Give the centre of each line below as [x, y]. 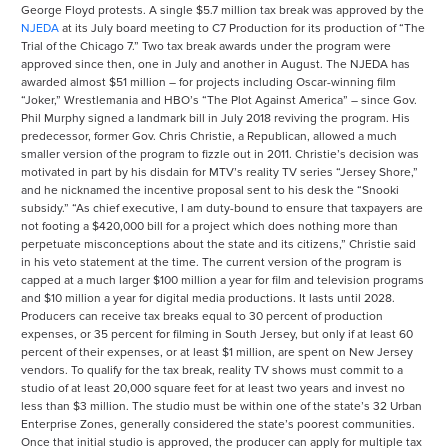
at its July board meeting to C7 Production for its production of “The [242, 28]
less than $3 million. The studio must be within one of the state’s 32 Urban [221, 406]
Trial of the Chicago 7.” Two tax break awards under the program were [206, 46]
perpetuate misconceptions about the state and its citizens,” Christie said [218, 244]
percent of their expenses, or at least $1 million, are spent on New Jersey [217, 352]
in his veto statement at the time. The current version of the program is [211, 262]
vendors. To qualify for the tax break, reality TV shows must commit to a [212, 370]
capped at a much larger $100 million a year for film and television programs [222, 280]
